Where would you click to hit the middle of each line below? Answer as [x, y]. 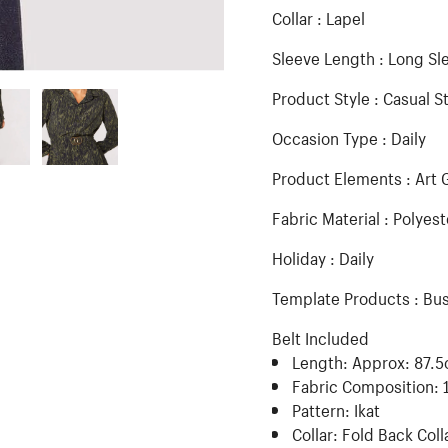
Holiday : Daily [323, 256]
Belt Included [320, 336]
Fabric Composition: [365, 384]
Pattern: [321, 408]
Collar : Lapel [318, 16]
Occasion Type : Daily [349, 136]
